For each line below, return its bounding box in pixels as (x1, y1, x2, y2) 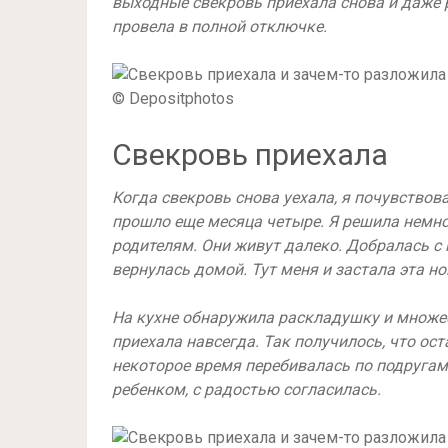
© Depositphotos (112, 89, 234, 108)
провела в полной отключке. (112, 17, 327, 36)
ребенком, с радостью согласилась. (112, 380, 381, 399)
